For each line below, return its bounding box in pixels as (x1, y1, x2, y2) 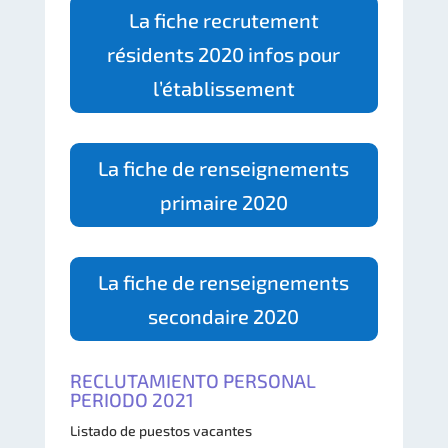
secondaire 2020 (148, 303, 300, 328)
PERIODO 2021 (69, 387, 194, 411)
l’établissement (152, 75, 295, 100)
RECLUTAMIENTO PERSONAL (69, 368, 316, 392)
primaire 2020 (159, 189, 288, 214)
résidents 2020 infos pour (107, 41, 341, 66)
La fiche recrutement (128, 7, 319, 32)
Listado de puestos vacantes (69, 421, 252, 439)
